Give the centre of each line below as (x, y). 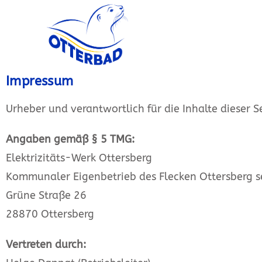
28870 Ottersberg (50, 214)
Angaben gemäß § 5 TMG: (70, 139)
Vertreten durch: (46, 244)
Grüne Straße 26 (46, 195)
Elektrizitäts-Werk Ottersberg (79, 158)
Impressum (40, 81)
